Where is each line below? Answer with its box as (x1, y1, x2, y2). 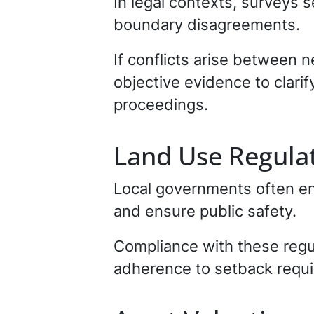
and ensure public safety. (114, 202, 296, 220)
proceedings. (114, 95, 208, 114)
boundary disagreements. (114, 15, 300, 34)
